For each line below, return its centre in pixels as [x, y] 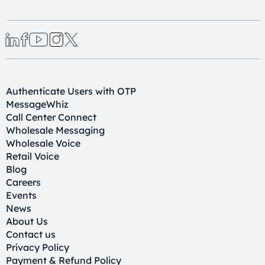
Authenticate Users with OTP [71, 91]
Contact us [31, 234]
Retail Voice [33, 156]
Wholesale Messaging [55, 130]
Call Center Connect [51, 117]
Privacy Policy [38, 247]
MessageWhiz [37, 104]
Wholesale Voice [43, 143]
